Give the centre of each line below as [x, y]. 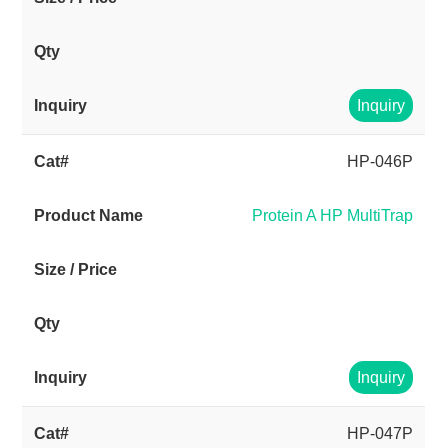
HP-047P [380, 433]
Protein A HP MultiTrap [333, 215]
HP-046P [380, 161]
